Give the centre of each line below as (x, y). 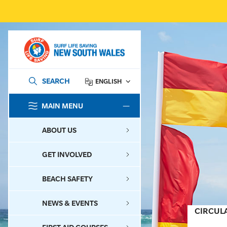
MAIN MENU (62, 106)
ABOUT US (59, 130)
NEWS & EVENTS (70, 203)
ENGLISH (108, 82)
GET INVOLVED (67, 155)
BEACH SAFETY (67, 179)
